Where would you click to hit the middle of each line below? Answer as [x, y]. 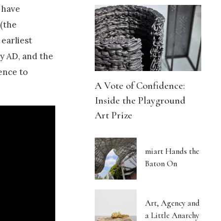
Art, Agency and [173, 203]
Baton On [161, 164]
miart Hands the [172, 151]
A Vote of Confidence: [140, 86]
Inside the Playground [140, 101]
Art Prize [114, 115]
